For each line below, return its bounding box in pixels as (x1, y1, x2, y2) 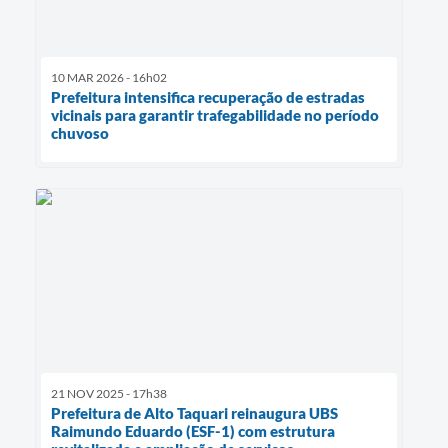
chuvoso (51, 124, 109, 143)
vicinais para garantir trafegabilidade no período (51, 106, 379, 125)
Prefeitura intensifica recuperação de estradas (51, 88, 365, 107)
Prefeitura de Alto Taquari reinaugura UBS (51, 404, 338, 423)
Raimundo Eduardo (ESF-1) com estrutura (51, 422, 335, 441)
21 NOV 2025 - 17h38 (51, 386, 167, 402)
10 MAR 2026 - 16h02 (51, 70, 167, 86)
